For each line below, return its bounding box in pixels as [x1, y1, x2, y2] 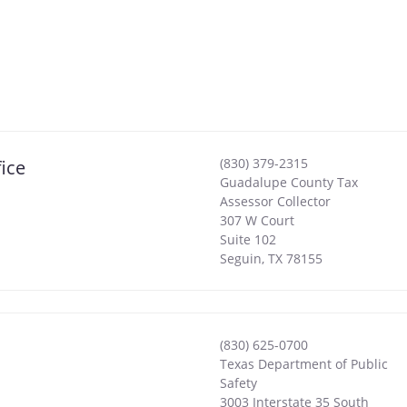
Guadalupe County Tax [219, 174, 358, 192]
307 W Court [219, 212, 294, 230]
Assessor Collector [219, 193, 331, 211]
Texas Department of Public [219, 355, 388, 373]
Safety [219, 374, 257, 392]
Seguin [219, 250, 262, 268]
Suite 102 [219, 231, 276, 249]
